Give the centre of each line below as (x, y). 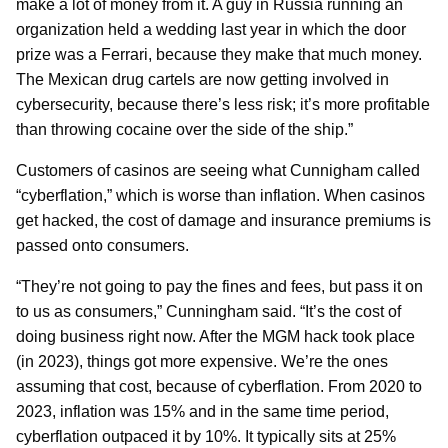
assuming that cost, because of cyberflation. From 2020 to (219, 386)
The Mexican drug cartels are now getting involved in (202, 79)
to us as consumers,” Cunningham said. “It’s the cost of (208, 311)
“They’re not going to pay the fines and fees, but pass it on (219, 286)
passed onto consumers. (102, 245)
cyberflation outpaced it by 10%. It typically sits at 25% (206, 436)
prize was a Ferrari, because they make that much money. (219, 54)
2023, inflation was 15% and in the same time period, (202, 411)
